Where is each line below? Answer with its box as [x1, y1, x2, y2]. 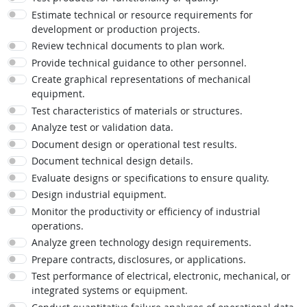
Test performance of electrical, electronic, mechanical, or [31, 269, 291, 283]
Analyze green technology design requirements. [31, 236, 251, 249]
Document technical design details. [31, 154, 193, 168]
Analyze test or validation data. [31, 121, 173, 134]
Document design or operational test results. [31, 137, 237, 151]
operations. [31, 219, 84, 232]
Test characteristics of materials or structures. [31, 103, 243, 117]
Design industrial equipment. [31, 188, 167, 201]
